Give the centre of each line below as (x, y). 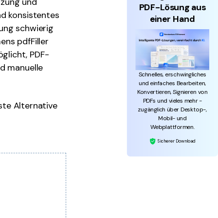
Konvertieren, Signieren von (172, 92)
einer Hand (173, 19)
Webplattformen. (172, 127)
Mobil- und (173, 118)
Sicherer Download (176, 141)
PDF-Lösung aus (172, 7)
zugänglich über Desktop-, (173, 109)
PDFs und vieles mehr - (172, 100)
